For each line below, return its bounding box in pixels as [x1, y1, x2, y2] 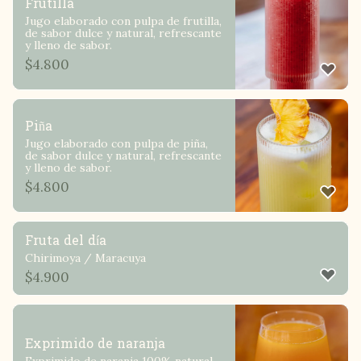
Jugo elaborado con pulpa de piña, [25, 136, 208, 151]
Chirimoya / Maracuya [25, 251, 146, 266]
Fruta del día [25, 229, 106, 253]
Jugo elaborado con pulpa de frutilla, [25, 14, 222, 29]
